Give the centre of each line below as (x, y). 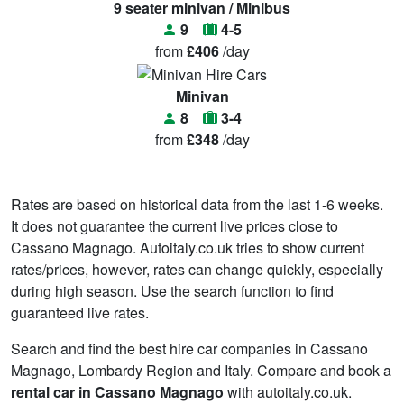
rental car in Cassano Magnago (117, 391)
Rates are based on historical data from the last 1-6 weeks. (197, 204)
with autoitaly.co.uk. (288, 391)
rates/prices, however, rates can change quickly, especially (197, 269)
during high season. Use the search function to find (172, 290)
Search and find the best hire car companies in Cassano (189, 348)
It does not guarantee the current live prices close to (174, 225)
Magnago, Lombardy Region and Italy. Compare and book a (201, 370)
